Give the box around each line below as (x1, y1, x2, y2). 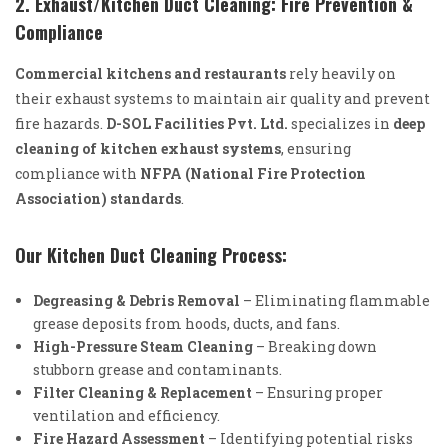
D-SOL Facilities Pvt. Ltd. (106, 113, 288, 133)
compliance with (15, 163, 140, 183)
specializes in (288, 113, 393, 133)
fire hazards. (15, 113, 106, 133)
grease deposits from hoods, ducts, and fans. (33, 313, 340, 333)
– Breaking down (253, 336, 377, 356)
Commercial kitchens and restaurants (15, 63, 286, 83)
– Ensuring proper (252, 382, 383, 402)
